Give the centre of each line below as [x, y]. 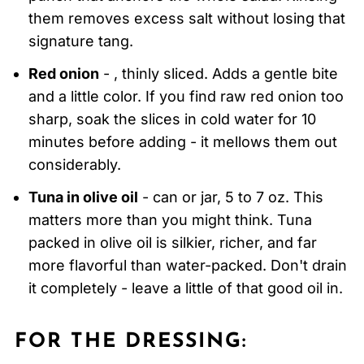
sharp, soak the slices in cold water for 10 [172, 119]
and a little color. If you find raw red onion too [186, 97]
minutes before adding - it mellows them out [182, 142]
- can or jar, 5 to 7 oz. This [230, 197]
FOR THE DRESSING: [130, 342]
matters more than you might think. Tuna [170, 220]
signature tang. [80, 41]
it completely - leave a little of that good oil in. [185, 288]
